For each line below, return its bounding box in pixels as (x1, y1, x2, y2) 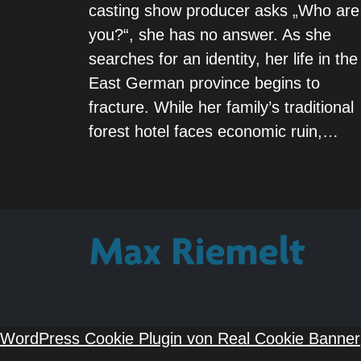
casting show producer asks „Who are (88, 2, 359, 20)
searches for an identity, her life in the (88, 50, 358, 68)
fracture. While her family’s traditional (88, 98, 354, 117)
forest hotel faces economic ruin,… (88, 122, 338, 141)
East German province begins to (88, 74, 320, 93)
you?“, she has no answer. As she (88, 26, 331, 44)
